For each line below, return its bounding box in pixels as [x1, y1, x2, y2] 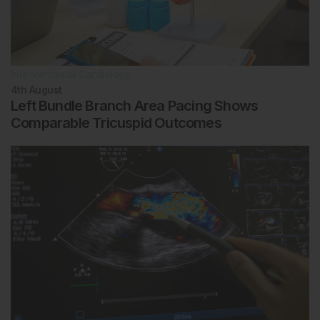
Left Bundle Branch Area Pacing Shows [11, 96, 259, 114]
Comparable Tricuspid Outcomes [11, 114, 221, 131]
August [29, 83, 62, 96]
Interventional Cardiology [11, 67, 130, 80]
